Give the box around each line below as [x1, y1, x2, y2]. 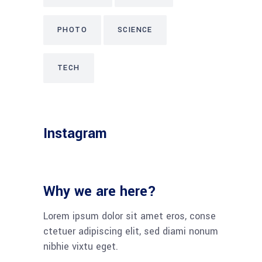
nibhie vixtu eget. [43, 240, 118, 253]
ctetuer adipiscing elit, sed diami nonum [43, 225, 218, 238]
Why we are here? [43, 182, 156, 201]
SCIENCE [118, 25, 153, 35]
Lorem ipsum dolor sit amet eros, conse [43, 209, 216, 223]
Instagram [43, 124, 107, 143]
